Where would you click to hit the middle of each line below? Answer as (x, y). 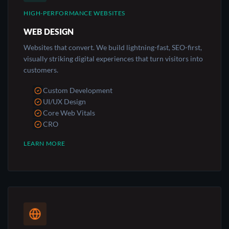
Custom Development (78, 90)
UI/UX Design (65, 101)
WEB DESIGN (49, 31)
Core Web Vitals (69, 112)
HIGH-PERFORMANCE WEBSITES (74, 13)
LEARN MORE (44, 144)
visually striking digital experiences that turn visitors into (113, 58)
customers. (41, 70)
